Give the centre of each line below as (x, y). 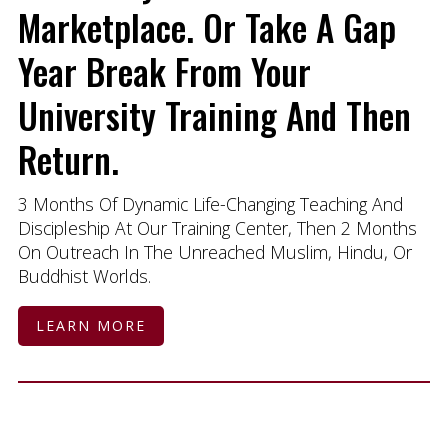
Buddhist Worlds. (84, 276)
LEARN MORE (90, 326)
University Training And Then (214, 114)
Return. (68, 158)
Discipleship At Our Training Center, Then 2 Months (217, 228)
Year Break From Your (164, 70)
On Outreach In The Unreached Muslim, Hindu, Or (214, 252)
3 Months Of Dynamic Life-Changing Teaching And (210, 204)
